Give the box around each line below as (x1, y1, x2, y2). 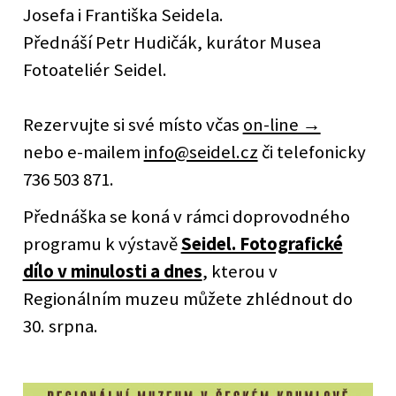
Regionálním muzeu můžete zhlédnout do (22, 287, 353, 311)
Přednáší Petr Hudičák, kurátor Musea (22, 31, 321, 55)
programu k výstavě (22, 232, 181, 256)
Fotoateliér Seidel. (22, 58, 167, 82)
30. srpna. (22, 315, 98, 339)
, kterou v (202, 260, 278, 284)
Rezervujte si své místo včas (22, 113, 243, 137)
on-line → (242, 113, 321, 137)
